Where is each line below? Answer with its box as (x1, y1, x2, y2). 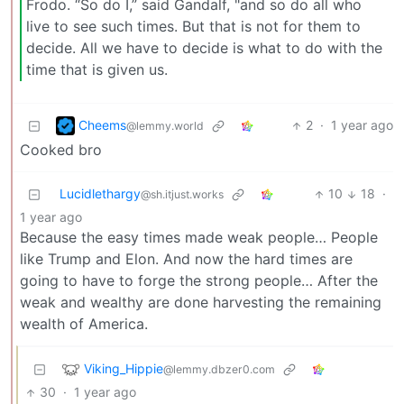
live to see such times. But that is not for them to (26, 16, 361, 35)
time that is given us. (26, 60, 168, 78)
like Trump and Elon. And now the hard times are (20, 250, 353, 269)
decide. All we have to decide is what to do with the (26, 38, 382, 57)
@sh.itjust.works (141, 188, 224, 202)
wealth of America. (20, 315, 148, 334)
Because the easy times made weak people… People (20, 228, 378, 247)
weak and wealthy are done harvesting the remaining (20, 293, 381, 312)
